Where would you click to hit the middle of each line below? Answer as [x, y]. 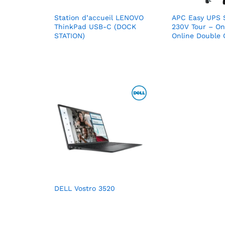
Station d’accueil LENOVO [99, 18]
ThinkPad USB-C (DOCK [95, 27]
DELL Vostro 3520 [85, 188]
